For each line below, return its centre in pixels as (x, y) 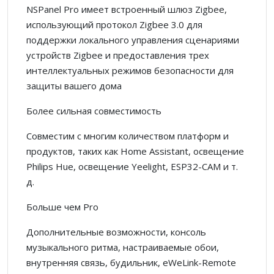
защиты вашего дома (74, 85)
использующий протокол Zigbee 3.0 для (114, 24)
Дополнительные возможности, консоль (116, 231)
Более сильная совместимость (94, 110)
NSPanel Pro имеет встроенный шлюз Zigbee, (127, 9)
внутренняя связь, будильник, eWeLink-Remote (131, 262)
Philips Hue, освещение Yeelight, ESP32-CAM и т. (132, 166)
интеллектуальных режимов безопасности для (130, 70)
